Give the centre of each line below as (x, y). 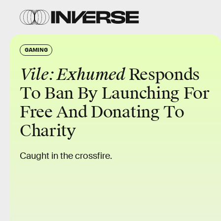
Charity (48, 131)
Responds (164, 75)
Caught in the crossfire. (66, 156)
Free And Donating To (102, 112)
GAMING (36, 49)
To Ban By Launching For (115, 93)
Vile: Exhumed (74, 75)
